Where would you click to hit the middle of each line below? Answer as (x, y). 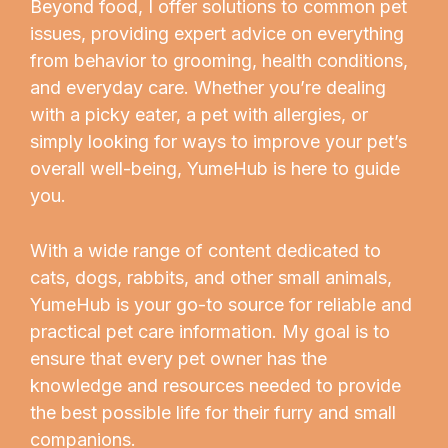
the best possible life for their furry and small (213, 413)
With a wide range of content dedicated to (205, 251)
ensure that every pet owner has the (178, 359)
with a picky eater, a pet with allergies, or (199, 114)
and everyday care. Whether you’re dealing (208, 87)
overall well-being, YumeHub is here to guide (215, 168)
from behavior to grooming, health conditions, (219, 60)
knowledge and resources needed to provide (215, 386)
